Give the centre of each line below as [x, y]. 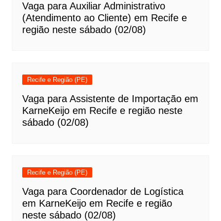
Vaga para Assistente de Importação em [110, 99]
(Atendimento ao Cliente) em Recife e [104, 18]
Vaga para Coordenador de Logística [103, 191]
